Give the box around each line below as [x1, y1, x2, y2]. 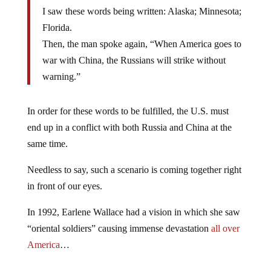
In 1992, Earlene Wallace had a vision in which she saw [27, 207, 240, 217]
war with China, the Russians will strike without [42, 55, 226, 65]
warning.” [42, 71, 80, 82]
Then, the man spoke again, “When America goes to [42, 39, 241, 49]
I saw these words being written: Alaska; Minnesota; [42, 6, 241, 16]
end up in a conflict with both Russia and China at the [27, 122, 232, 132]
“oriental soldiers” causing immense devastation [27, 223, 211, 233]
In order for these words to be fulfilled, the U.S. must [27, 106, 229, 116]
